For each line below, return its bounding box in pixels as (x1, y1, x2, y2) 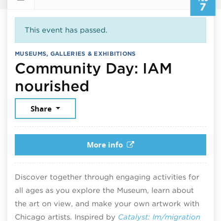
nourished (15, 76, 89, 95)
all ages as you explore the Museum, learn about (15, 185, 194, 195)
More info (87, 139, 123, 150)
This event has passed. (24, 25, 108, 35)
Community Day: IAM (15, 59, 172, 77)
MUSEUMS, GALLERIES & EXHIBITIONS (15, 49, 136, 57)
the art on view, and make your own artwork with (15, 199, 199, 208)
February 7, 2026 (89, 76, 215, 94)
